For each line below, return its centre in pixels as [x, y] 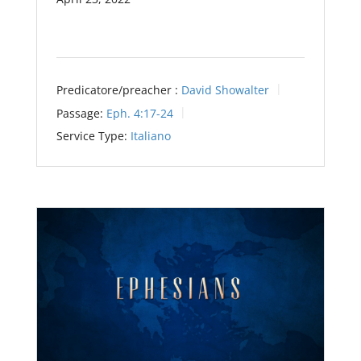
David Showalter [225, 89]
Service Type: [91, 136]
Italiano [150, 136]
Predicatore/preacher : [117, 89]
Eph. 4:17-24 [139, 113]
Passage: [79, 113]
